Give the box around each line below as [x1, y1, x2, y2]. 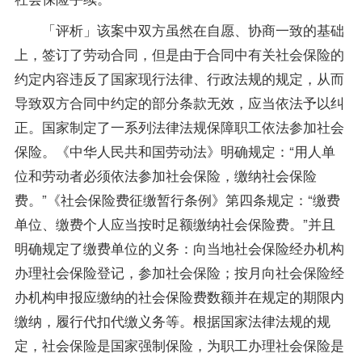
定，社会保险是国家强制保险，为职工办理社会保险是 [14, 335, 344, 356]
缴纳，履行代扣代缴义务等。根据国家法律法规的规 [14, 310, 330, 331]
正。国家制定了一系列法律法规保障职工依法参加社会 [14, 116, 344, 137]
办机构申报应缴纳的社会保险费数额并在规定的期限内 [14, 286, 344, 307]
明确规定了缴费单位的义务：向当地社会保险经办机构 [14, 238, 344, 259]
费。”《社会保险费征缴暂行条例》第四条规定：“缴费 [14, 189, 340, 210]
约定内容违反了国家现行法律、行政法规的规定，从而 [14, 68, 344, 89]
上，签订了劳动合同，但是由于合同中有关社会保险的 [14, 44, 344, 65]
